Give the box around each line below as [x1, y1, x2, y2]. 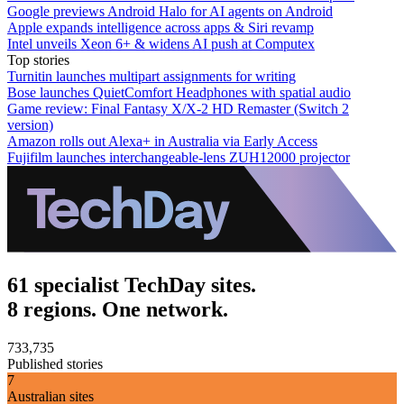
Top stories [7, 52, 69, 69]
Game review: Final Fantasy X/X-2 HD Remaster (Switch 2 [7, 101, 349, 117]
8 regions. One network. [7, 298, 228, 322]
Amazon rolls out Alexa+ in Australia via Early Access [7, 133, 317, 150]
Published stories [7, 356, 103, 372]
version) [7, 117, 53, 133]
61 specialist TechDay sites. [7, 273, 256, 298]
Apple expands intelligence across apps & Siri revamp [7, 20, 314, 36]
